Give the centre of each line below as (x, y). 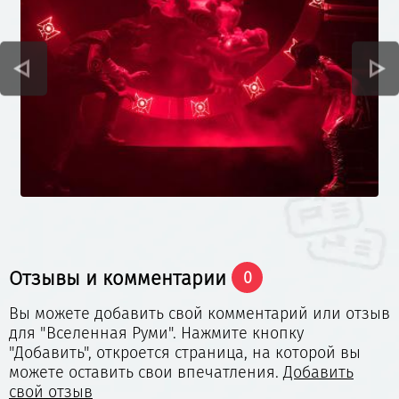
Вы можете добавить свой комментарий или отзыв (199, 314)
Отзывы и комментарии (120, 279)
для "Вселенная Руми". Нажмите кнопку (156, 334)
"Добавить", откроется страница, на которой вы (185, 353)
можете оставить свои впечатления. (146, 373)
